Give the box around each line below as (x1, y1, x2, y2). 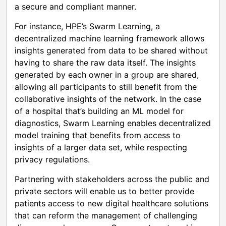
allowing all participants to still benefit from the (15, 81, 197, 92)
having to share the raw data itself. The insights (15, 57, 196, 68)
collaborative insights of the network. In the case (15, 93, 201, 104)
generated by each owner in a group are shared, (15, 69, 199, 80)
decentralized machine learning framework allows (15, 33, 204, 43)
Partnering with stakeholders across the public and (15, 174, 209, 184)
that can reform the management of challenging (15, 210, 197, 220)
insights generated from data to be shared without (15, 45, 208, 55)
